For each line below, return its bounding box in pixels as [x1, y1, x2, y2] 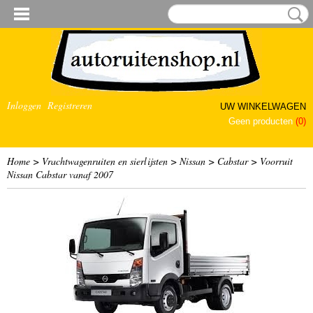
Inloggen [7, 99, 41, 112]
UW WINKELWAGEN [220, 101, 306, 112]
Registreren [48, 99, 92, 112]
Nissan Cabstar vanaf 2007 [7, 168, 113, 181]
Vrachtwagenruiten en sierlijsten [42, 154, 168, 168]
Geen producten [228, 116, 296, 126]
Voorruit [260, 154, 293, 168]
